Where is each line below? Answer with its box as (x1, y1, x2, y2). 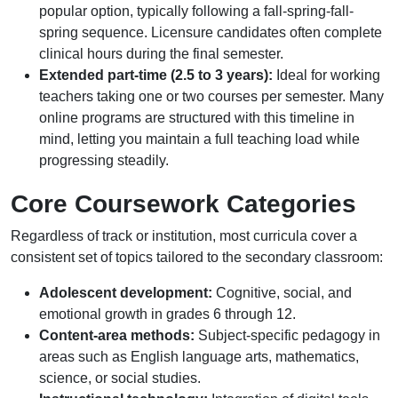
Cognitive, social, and (212, 285, 352, 300)
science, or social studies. (39, 370, 201, 386)
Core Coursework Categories (11, 190, 356, 218)
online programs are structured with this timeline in (39, 110, 354, 125)
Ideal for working (273, 68, 380, 83)
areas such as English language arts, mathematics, (39, 349, 359, 364)
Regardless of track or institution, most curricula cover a (11, 228, 357, 243)
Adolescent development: (39, 285, 212, 300)
